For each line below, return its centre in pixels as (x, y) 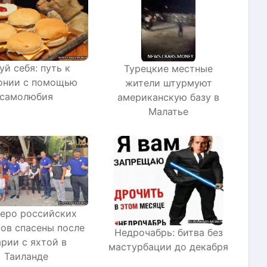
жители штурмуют (168, 83)
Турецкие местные (168, 69)
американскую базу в (168, 97)
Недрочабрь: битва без (168, 233)
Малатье (168, 112)
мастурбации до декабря (168, 247)
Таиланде (26, 257)
